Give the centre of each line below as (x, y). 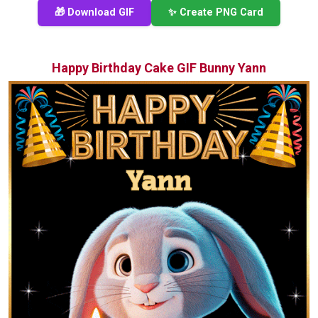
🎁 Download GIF (94, 13)
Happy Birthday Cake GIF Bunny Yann (159, 68)
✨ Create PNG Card (216, 13)
